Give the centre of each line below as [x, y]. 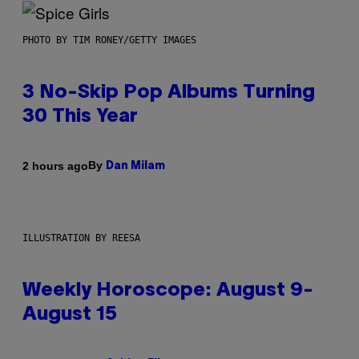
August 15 [70, 315]
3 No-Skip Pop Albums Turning [169, 93]
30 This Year [80, 117]
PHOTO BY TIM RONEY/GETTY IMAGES [109, 40]
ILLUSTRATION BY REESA [81, 238]
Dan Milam [135, 167]
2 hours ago [55, 165]
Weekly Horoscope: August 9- [168, 291]
